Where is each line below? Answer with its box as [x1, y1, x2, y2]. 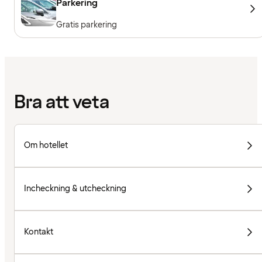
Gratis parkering [56, 19, 117, 31]
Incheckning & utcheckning [24, 182, 126, 194]
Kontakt [24, 226, 53, 237]
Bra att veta [14, 89, 109, 115]
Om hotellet [24, 139, 68, 151]
